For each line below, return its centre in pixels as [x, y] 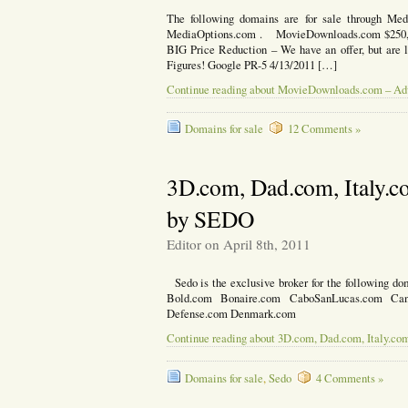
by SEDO [210, 219]
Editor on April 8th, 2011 [238, 245]
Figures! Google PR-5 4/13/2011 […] [251, 65]
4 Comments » [349, 378]
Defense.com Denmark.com [234, 314]
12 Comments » [324, 129]
